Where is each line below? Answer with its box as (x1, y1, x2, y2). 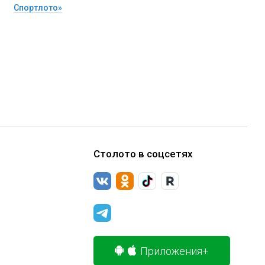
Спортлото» (13, 2, 62, 12)
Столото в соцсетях (93, 148, 193, 160)
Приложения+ (140, 244, 209, 257)
